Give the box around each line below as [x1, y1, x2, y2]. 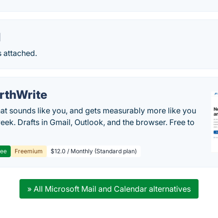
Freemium [15, 147, 43, 155]
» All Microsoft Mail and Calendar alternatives [27, 184, 191, 194]
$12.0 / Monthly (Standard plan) [51, 147, 137, 155]
